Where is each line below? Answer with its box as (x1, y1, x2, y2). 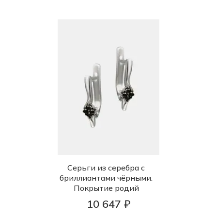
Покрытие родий (73, 183, 139, 193)
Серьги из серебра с (67, 163, 145, 173)
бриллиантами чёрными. (60, 173, 153, 183)
